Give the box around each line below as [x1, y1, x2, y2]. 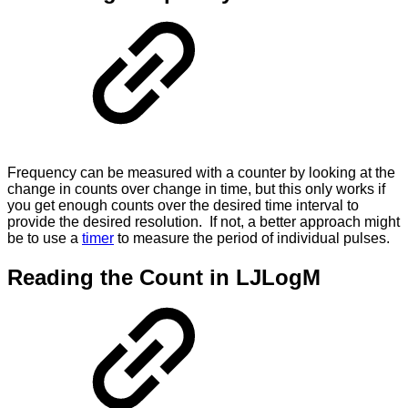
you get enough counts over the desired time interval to [7, 197, 359, 213]
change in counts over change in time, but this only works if [7, 180, 385, 197]
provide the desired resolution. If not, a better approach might [7, 213, 400, 229]
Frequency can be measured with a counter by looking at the [7, 164, 395, 180]
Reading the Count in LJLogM [7, 264, 321, 290]
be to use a [7, 229, 82, 246]
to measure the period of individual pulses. [114, 229, 390, 246]
